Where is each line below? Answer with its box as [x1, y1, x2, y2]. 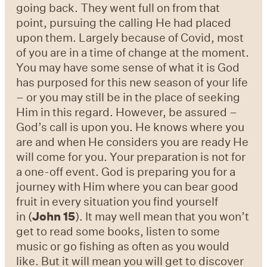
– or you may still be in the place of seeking [16, 89, 241, 104]
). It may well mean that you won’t [75, 208, 250, 223]
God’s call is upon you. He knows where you [16, 119, 245, 134]
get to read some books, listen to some [16, 223, 221, 238]
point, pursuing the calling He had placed [16, 14, 232, 30]
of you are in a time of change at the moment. [16, 44, 250, 60]
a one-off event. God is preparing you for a [16, 163, 236, 179]
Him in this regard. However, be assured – [16, 104, 238, 119]
